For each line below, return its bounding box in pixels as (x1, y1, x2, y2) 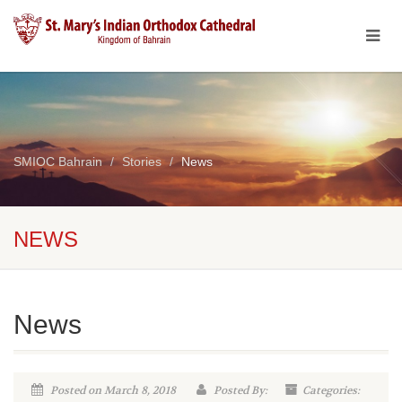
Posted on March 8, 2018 (48, 383, 176, 398)
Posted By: (211, 383, 267, 398)
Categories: (302, 383, 360, 398)
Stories (122, 154, 162, 169)
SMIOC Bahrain (13, 154, 102, 169)
